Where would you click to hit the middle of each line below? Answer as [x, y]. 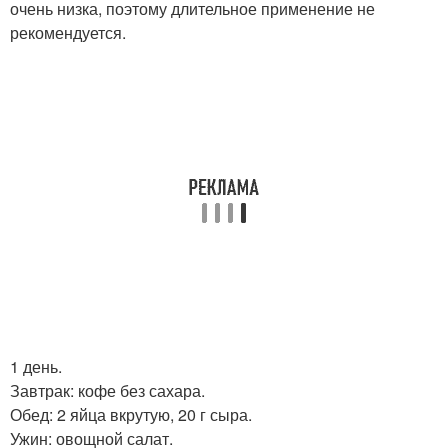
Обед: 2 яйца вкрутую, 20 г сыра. [131, 414]
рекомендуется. [68, 32]
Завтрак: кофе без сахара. [107, 390]
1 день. [36, 366]
